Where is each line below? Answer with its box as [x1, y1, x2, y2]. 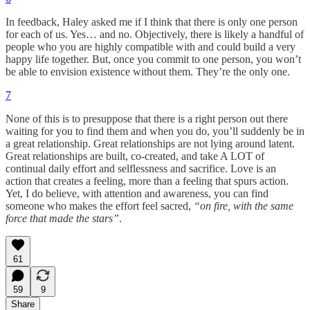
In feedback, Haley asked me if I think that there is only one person [6, 16, 298, 28]
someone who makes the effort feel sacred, [6, 200, 194, 212]
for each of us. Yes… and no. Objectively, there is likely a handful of [6, 28, 304, 41]
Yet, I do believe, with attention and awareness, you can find [6, 188, 268, 200]
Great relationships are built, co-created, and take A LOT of [6, 150, 264, 163]
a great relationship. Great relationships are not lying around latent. [6, 138, 295, 150]
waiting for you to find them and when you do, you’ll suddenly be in [6, 125, 304, 138]
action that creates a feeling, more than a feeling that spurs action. [6, 175, 289, 188]
